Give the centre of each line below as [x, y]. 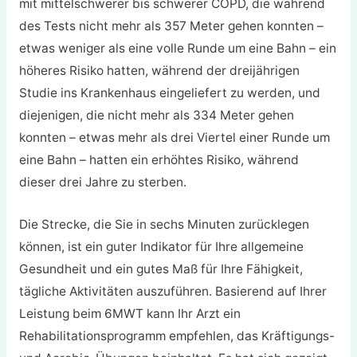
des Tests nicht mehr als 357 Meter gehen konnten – [171, 26]
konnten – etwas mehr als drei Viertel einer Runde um [174, 138]
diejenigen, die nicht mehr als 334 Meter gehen [156, 116]
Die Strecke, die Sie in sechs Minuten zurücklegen [164, 225]
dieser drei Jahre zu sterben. [102, 182]
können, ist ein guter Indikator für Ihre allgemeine [161, 247]
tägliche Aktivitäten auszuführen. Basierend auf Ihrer [173, 292]
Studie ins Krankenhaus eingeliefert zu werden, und [169, 93]
